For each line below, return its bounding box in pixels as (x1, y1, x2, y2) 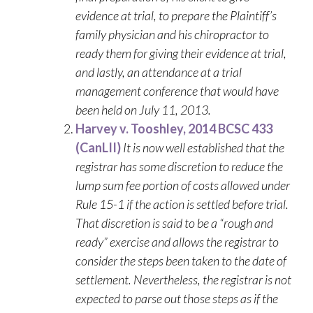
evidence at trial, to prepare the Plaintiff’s (75, 8, 277, 23)
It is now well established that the (123, 140, 284, 155)
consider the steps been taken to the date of (75, 253, 286, 268)
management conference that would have (75, 83, 279, 99)
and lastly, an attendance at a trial (75, 64, 242, 80)
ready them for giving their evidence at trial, (75, 45, 286, 61)
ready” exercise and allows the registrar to (75, 234, 279, 249)
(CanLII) (75, 140, 121, 155)
